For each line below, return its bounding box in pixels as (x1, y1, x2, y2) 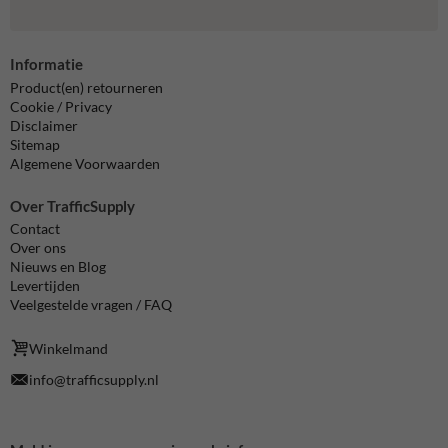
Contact (10, 220, 60, 238)
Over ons (10, 239, 66, 257)
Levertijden (10, 277, 80, 295)
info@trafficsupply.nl (29, 370, 160, 388)
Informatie (10, 54, 83, 73)
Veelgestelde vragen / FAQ (10, 296, 172, 314)
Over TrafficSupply (10, 196, 135, 215)
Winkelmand (29, 339, 109, 357)
